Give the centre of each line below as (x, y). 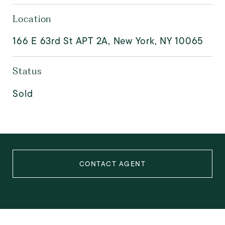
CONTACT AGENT (113, 164)
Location (32, 19)
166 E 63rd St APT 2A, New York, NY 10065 (108, 41)
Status (27, 71)
